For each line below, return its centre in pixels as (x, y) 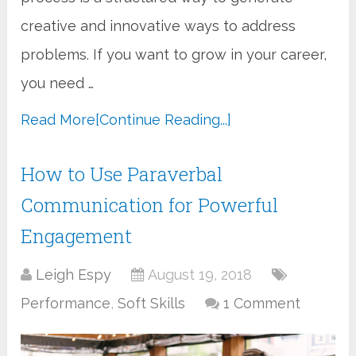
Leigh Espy (74, 274)
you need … (58, 83)
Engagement (77, 236)
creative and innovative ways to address (159, 25)
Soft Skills (152, 303)
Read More (58, 119)
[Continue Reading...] (164, 119)
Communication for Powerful (150, 205)
